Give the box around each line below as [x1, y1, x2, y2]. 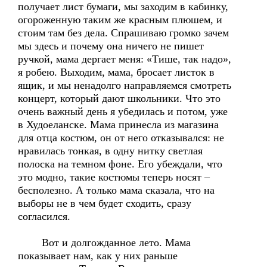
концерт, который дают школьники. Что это [18, 92, 221, 104]
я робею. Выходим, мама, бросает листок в [18, 66, 215, 78]
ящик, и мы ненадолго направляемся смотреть [18, 79, 231, 91]
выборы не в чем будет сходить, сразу [18, 197, 191, 209]
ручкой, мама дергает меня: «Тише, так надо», [18, 53, 231, 65]
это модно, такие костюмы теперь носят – [18, 171, 210, 183]
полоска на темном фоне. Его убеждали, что [18, 158, 222, 170]
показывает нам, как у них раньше [18, 250, 178, 262]
